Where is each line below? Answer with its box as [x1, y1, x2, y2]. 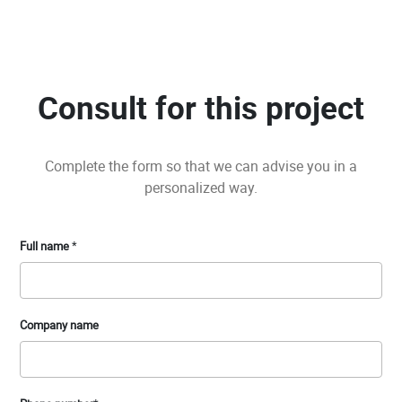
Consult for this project [38, 86, 364, 129]
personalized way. [144, 178, 258, 198]
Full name [20, 238, 69, 255]
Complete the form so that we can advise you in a [45, 156, 357, 177]
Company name [20, 317, 99, 334]
